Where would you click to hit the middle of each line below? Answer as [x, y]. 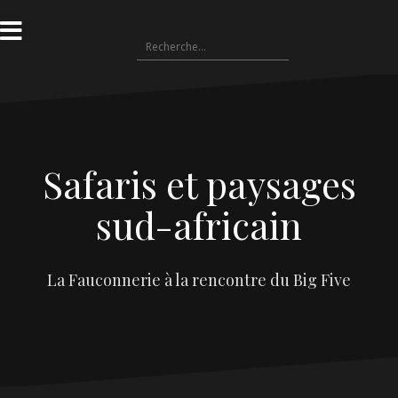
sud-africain [199, 224]
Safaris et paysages [199, 183]
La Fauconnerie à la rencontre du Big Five [199, 279]
